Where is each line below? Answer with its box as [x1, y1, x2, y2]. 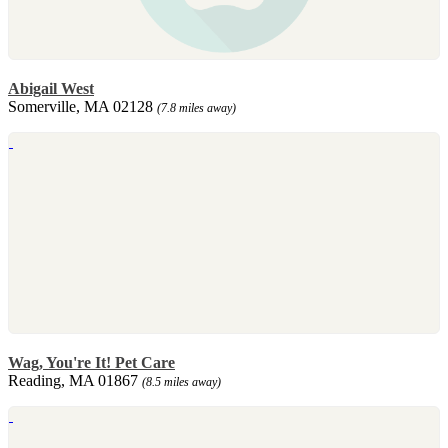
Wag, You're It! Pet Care [8, 353, 175, 371]
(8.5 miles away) [142, 374, 221, 389]
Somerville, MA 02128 [8, 97, 157, 115]
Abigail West [8, 79, 94, 97]
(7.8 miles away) [157, 100, 236, 115]
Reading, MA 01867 [8, 371, 142, 389]
